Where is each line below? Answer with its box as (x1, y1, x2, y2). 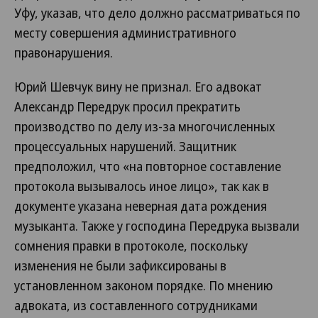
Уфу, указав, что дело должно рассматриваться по (14, 4, 300, 21)
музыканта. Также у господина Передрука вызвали (14, 217, 300, 234)
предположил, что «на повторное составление (14, 158, 281, 175)
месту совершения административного (14, 24, 236, 41)
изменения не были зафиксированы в (14, 257, 226, 274)
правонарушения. (14, 44, 113, 61)
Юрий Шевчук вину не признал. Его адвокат (14, 78, 262, 95)
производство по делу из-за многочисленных (14, 118, 275, 135)
